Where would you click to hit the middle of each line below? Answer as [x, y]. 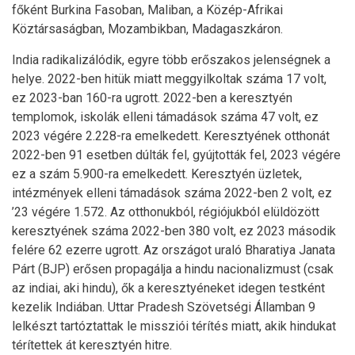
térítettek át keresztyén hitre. [92, 345]
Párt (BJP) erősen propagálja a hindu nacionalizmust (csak [173, 269]
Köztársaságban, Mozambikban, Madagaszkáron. [147, 29]
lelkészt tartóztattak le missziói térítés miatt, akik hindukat [174, 326]
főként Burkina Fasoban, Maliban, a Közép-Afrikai [147, 10]
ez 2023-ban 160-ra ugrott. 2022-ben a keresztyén [152, 98]
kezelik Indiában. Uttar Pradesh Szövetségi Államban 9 [164, 307]
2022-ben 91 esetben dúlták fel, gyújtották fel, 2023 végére [176, 155]
